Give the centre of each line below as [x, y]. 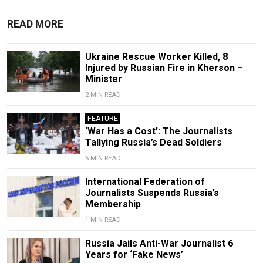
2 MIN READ [103, 95]
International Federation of [145, 182]
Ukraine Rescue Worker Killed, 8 [156, 57]
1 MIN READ [103, 220]
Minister [103, 79]
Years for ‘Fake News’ [134, 255]
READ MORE [35, 24]
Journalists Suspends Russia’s [152, 193]
